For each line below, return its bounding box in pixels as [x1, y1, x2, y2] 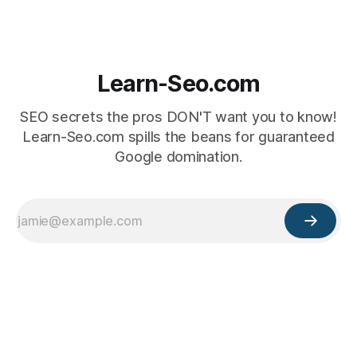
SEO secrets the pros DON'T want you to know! [20, 108, 337, 126]
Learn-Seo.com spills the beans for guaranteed [22, 128, 335, 146]
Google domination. [115, 148, 242, 166]
